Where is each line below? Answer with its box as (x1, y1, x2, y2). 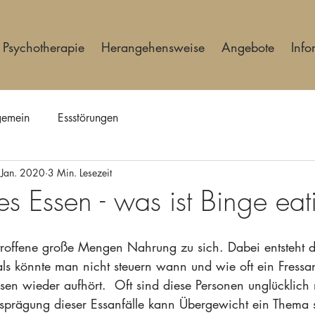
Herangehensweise (101, 39, 205, 56)
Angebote (221, 39, 275, 56)
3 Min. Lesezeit (48, 165, 112, 179)
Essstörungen (58, 110, 118, 125)
